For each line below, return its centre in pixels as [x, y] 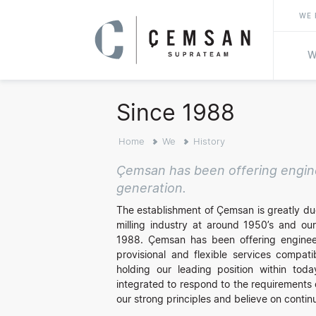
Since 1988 [176, 113]
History [209, 141]
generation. [151, 188]
